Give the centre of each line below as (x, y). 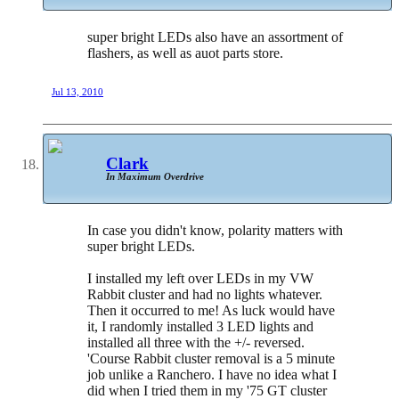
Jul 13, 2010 (77, 91)
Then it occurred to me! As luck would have (211, 311)
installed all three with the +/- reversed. (196, 343)
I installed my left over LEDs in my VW (200, 279)
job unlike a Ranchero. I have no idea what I (212, 375)
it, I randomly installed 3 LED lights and (200, 327)
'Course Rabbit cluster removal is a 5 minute (211, 359)
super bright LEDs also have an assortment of (215, 37)
